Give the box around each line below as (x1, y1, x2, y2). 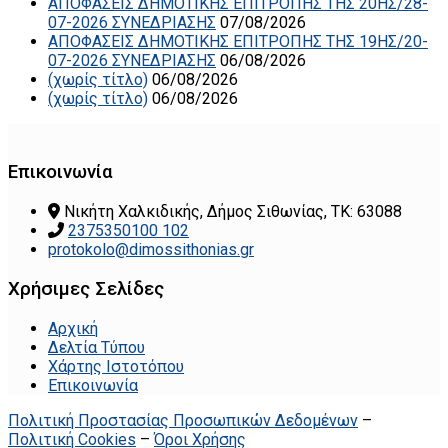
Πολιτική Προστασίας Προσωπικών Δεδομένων (8, 410, 358, 430)
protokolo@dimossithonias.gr (48, 240, 254, 260)
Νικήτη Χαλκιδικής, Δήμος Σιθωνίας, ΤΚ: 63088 (64, 202, 402, 222)
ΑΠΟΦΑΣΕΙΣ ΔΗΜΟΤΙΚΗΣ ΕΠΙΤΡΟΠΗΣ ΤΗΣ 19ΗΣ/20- (48, 31, 428, 51)
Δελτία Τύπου (48, 337, 145, 357)
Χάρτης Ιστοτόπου (48, 356, 184, 376)
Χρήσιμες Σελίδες (8, 277, 164, 300)
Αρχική (48, 318, 98, 338)
